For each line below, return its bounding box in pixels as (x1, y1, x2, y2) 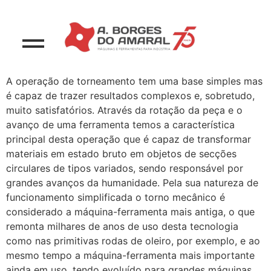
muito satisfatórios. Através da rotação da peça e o (6, 104, 243, 117)
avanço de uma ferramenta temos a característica (6, 119, 235, 131)
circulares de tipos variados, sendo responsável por (6, 162, 243, 175)
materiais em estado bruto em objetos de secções (6, 148, 237, 160)
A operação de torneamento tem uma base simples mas (6, 75, 263, 88)
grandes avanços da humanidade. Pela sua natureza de (6, 177, 258, 189)
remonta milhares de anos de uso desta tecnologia (6, 220, 238, 233)
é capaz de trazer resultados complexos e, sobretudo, (6, 90, 255, 102)
